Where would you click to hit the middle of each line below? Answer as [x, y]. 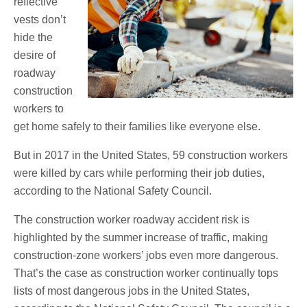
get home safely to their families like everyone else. [137, 127]
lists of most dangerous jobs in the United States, [132, 291]
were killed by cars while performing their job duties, [139, 173]
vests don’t [40, 20]
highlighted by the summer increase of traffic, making [141, 238]
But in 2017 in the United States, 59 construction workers [151, 156]
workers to [39, 109]
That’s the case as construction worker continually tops [146, 273]
